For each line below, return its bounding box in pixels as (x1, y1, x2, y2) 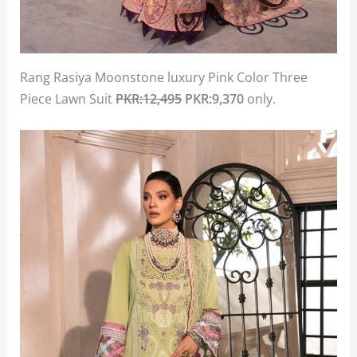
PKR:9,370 (182, 89, 245, 108)
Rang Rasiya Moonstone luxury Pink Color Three (20, 68, 308, 87)
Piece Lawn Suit (20, 89, 116, 108)
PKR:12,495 (116, 89, 182, 108)
